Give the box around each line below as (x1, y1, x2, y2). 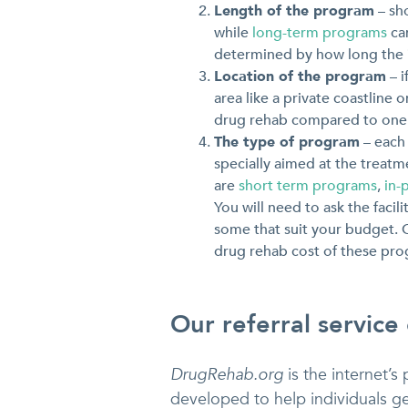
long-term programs (252, 22, 387, 43)
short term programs (239, 175, 377, 196)
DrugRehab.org (170, 362, 283, 386)
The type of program (214, 131, 360, 152)
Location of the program (214, 66, 386, 87)
